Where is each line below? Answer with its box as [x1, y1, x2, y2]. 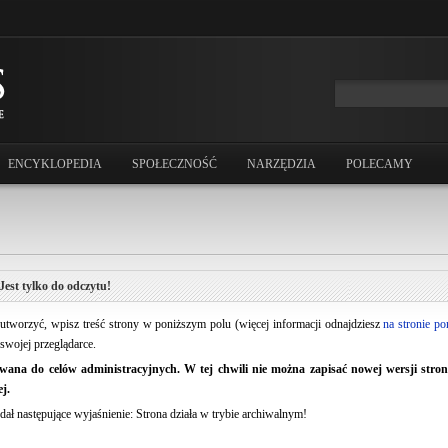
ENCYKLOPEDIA [8, 157, 102, 171]
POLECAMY [346, 157, 413, 171]
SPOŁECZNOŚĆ [132, 157, 217, 171]
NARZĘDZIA [247, 157, 316, 171]
